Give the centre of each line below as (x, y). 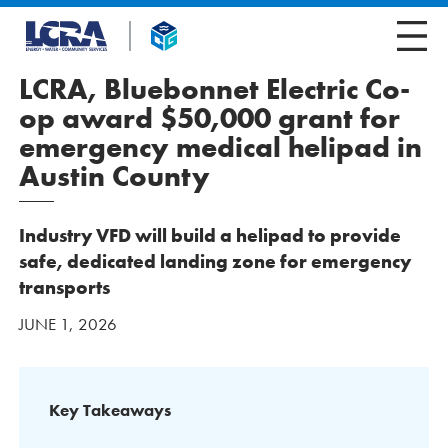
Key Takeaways (110, 410)
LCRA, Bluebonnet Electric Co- (214, 90)
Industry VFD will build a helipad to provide (210, 236)
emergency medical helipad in (220, 148)
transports (64, 288)
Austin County (114, 177)
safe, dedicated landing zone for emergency (215, 262)
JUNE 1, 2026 (68, 324)
